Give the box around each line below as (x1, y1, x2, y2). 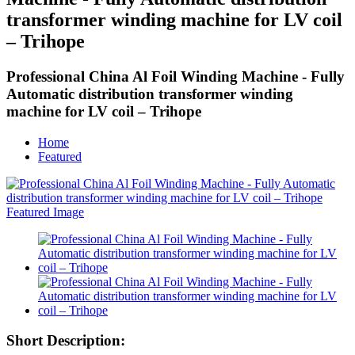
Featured (38, 149, 82, 163)
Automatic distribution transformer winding (6, 85, 293, 102)
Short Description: (6, 332, 125, 349)
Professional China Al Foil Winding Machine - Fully (6, 67, 345, 85)
